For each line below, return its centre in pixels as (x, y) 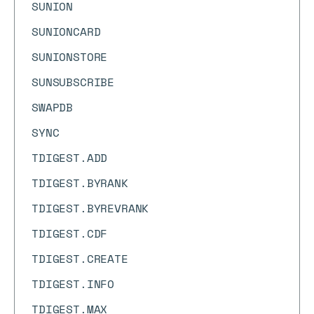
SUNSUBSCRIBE (73, 82)
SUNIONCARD (66, 32)
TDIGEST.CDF (70, 233)
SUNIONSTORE (70, 57)
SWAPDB (53, 107)
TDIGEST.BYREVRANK (90, 208)
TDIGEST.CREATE (80, 259)
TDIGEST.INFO (73, 284)
